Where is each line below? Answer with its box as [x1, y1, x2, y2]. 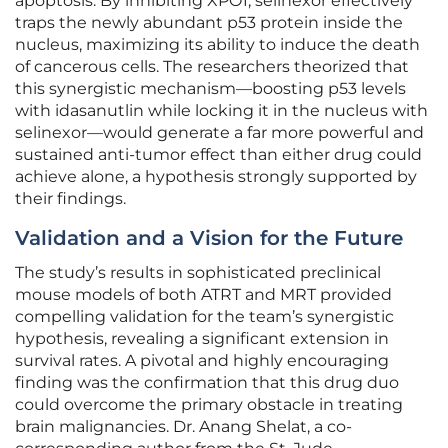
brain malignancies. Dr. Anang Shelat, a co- [15, 417, 352, 437]
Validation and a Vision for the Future [15, 226, 403, 251]
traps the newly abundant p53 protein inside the [15, 13, 403, 33]
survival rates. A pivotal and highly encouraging [15, 351, 389, 371]
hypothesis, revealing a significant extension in [15, 329, 389, 349]
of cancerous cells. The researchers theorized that [15, 57, 409, 77]
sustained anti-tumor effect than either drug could [15, 145, 422, 165]
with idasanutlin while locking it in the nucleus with [15, 101, 428, 121]
